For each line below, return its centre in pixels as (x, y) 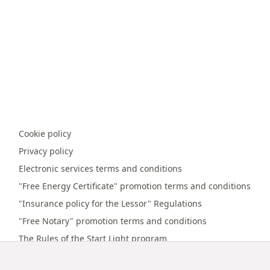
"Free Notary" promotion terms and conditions (113, 221)
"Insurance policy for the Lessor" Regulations (110, 203)
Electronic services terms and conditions (100, 168)
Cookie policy (45, 133)
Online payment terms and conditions (96, 256)
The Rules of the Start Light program (93, 238)
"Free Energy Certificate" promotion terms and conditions (135, 186)
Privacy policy (46, 151)
